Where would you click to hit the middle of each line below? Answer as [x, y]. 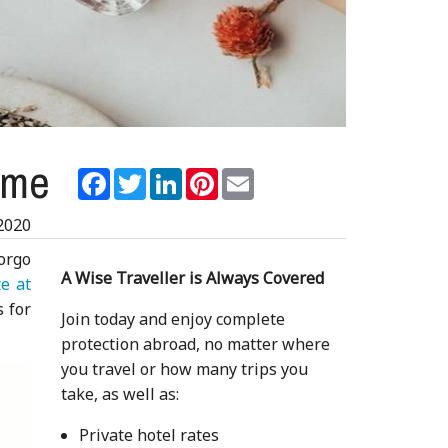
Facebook [145, 175]
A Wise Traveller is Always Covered [192, 277]
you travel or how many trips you [184, 368]
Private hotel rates [148, 434]
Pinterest [253, 175]
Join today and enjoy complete [172, 318]
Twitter [175, 175]
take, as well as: [119, 393]
